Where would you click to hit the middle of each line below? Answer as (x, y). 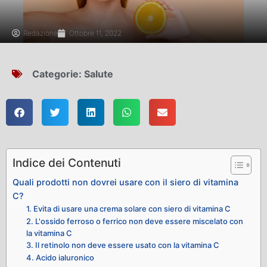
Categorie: (58, 74)
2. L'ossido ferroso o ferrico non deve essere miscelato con (134, 221)
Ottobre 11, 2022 (95, 33)
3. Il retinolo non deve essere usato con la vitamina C (122, 245)
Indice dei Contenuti (67, 163)
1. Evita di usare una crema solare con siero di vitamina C (128, 209)
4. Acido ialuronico (60, 258)
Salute (99, 74)
